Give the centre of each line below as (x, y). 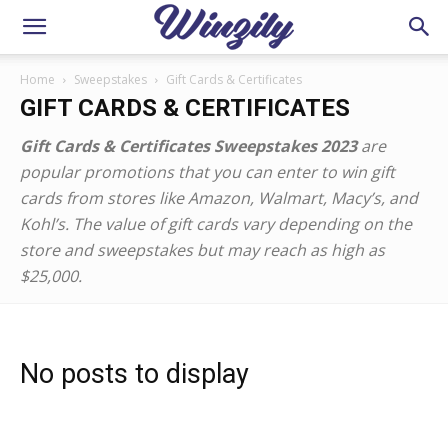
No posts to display (134, 374)
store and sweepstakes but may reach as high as (202, 250)
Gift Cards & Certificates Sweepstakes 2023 (188, 146)
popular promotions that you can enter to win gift (207, 172)
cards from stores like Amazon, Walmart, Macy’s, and (219, 198)
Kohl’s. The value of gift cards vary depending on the (216, 224)
